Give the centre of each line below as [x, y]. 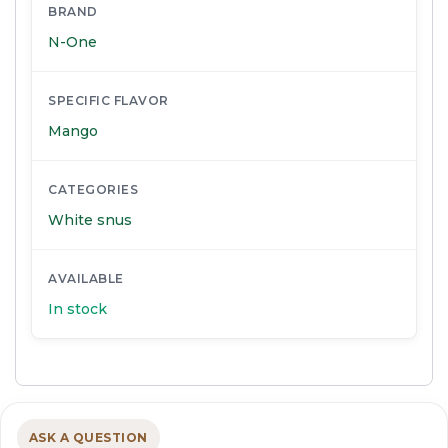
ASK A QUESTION [88, 437]
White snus [90, 219]
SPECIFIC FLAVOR [108, 100]
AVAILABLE [86, 278]
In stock [77, 308]
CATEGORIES [93, 189]
